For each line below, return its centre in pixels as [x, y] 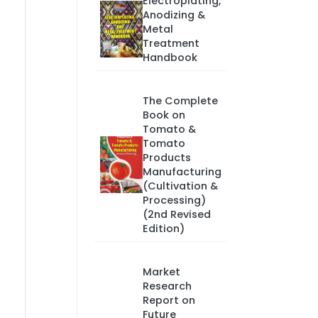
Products [166, 158]
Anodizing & [174, 15]
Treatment [171, 43]
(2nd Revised [176, 214]
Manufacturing [182, 172]
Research [167, 286]
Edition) [163, 229]
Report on [169, 300]
